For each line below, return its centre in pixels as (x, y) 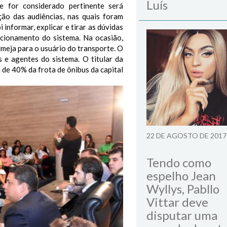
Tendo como (179, 162)
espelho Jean (181, 176)
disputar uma (182, 215)
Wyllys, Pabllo (183, 189)
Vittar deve (177, 202)
